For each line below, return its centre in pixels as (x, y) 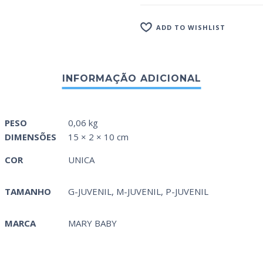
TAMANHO (28, 192)
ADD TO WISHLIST (191, 27)
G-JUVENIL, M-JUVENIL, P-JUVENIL (138, 192)
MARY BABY (92, 223)
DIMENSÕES (31, 137)
